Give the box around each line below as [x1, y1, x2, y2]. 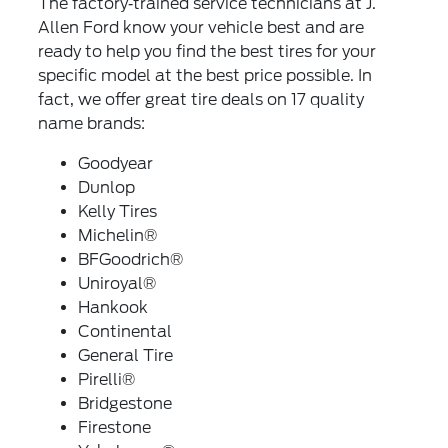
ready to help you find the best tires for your [38, 41, 377, 61]
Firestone [78, 417, 152, 437]
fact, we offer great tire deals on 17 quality [38, 89, 365, 109]
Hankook [78, 297, 149, 317]
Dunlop [78, 177, 136, 197]
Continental [78, 321, 173, 341]
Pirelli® [78, 369, 136, 389]
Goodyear [78, 153, 154, 173]
